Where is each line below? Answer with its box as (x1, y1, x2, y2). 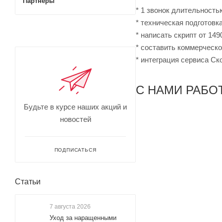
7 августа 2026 (50, 203, 91, 210)
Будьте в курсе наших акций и (24, 103, 127, 111)
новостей (59, 115, 91, 123)
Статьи (15, 177, 41, 186)
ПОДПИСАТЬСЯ (54, 147, 97, 153)
